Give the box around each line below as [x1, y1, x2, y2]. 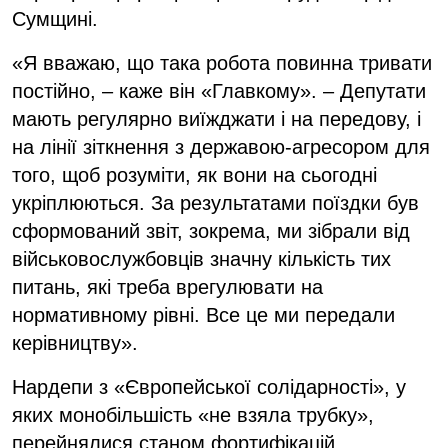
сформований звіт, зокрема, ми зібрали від [12, 219, 410, 242]
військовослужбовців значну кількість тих [12, 247, 391, 270]
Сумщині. [12, 7, 110, 30]
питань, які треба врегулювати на [12, 275, 323, 298]
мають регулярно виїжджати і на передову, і [12, 107, 421, 130]
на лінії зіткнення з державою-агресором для [12, 135, 430, 158]
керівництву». [12, 331, 138, 354]
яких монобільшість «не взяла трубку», [12, 403, 374, 426]
